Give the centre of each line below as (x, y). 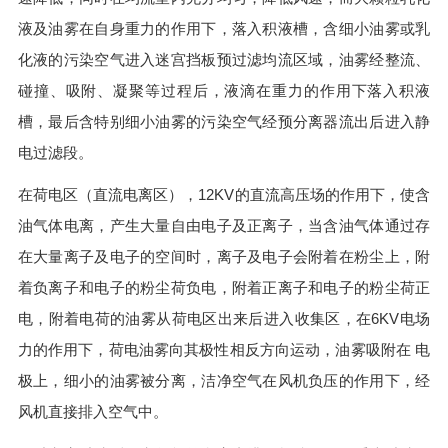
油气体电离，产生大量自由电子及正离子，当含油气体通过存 (224, 226)
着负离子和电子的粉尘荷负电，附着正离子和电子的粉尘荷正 (224, 288)
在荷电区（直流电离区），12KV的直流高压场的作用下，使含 (224, 195)
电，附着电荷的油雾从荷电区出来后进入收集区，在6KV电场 (224, 319)
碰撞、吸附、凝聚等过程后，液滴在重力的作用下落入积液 (224, 90)
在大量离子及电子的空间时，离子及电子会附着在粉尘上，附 (224, 257)
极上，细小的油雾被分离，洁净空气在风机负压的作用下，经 (224, 381)
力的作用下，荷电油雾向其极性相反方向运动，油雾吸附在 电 (224, 350)
